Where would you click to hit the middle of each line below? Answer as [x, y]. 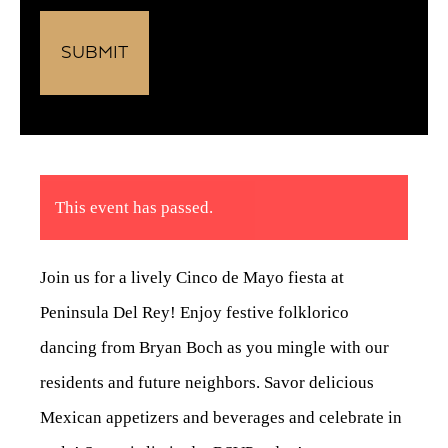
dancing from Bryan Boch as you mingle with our [214, 348]
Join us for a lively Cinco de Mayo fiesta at [192, 278]
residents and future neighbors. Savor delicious [207, 383]
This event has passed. [134, 208]
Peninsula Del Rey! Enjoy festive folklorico [194, 313]
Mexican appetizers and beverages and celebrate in [221, 418]
